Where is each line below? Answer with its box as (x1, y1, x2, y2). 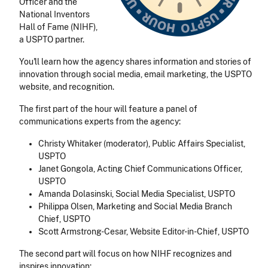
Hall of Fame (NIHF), (19, 22, 98, 32)
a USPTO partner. (19, 35, 86, 45)
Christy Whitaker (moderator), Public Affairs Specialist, (38, 139, 245, 149)
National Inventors (19, 10, 90, 20)
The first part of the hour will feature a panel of (19, 104, 197, 114)
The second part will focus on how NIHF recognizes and (19, 249, 232, 259)
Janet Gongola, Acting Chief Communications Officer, (38, 164, 242, 174)
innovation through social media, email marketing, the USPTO (19, 69, 252, 80)
